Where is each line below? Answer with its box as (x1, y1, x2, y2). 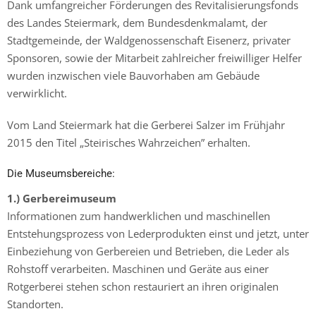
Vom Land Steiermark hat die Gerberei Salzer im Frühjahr (7, 117, 285, 132)
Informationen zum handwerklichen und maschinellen (7, 208, 270, 223)
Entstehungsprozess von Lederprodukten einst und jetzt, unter (7, 226, 309, 241)
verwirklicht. (7, 85, 67, 100)
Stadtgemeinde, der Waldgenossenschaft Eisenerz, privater (7, 32, 291, 47)
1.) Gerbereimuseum (7, 190, 116, 205)
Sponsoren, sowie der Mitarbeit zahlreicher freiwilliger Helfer (7, 50, 302, 65)
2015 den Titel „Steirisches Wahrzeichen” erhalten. (7, 135, 250, 150)
